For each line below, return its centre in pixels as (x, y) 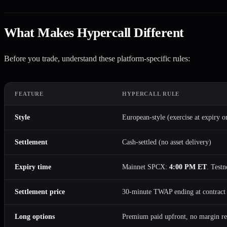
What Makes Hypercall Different (94, 33)
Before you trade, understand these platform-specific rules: (97, 58)
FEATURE (29, 93)
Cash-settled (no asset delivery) (167, 142)
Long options (35, 216)
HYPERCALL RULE (151, 93)
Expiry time (33, 167)
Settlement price (40, 192)
